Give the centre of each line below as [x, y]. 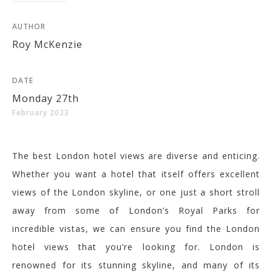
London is [235, 247]
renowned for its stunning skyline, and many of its [136, 265]
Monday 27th [46, 98]
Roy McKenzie [47, 44]
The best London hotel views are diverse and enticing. [136, 156]
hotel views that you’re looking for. [111, 247]
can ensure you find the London [183, 229]
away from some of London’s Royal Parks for [136, 210]
